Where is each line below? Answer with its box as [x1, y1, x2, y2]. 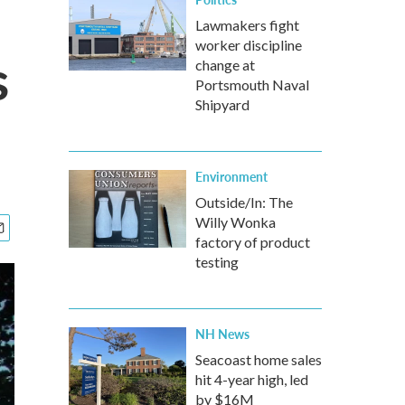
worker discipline [195, 36, 302, 53]
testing [195, 253, 239, 270]
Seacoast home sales [195, 351, 322, 368]
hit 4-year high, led [195, 371, 308, 388]
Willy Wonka [195, 213, 276, 231]
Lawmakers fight [195, 16, 299, 33]
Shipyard [195, 96, 250, 113]
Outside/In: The [195, 193, 293, 211]
